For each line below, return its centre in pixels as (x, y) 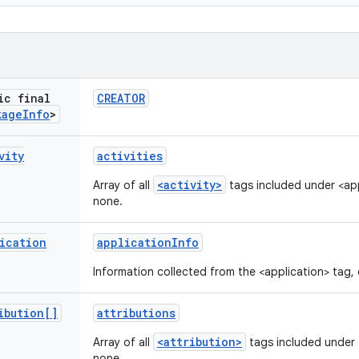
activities (130, 156)
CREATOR (121, 98)
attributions (136, 313)
